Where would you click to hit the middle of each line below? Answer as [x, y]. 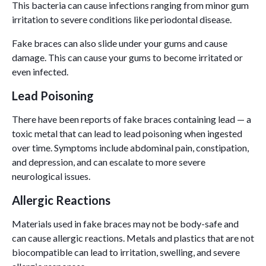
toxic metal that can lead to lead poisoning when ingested [127, 133]
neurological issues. [51, 176]
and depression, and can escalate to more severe [109, 161]
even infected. [41, 71]
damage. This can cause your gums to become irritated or [127, 57]
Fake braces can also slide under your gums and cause [120, 43]
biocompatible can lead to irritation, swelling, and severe [126, 252]
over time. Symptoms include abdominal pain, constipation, [130, 147]
